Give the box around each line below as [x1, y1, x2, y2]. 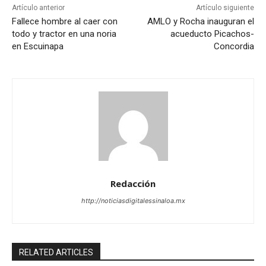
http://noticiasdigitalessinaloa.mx [81, 196, 185, 205]
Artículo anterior [12, 3, 65, 12]
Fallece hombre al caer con [12, 15, 118, 27]
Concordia [213, 40, 254, 52]
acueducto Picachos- [170, 28, 254, 39]
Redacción [110, 177, 156, 189]
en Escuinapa [12, 40, 64, 52]
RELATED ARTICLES [19, 247, 93, 257]
